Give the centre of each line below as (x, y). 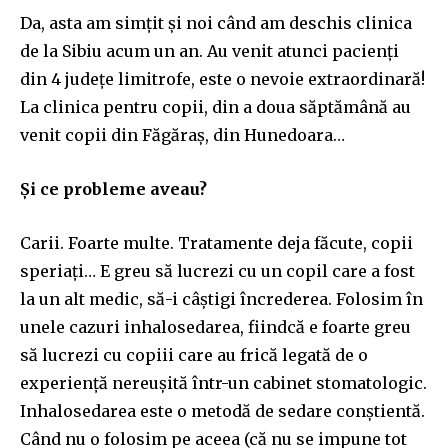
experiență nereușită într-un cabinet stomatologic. (223, 382)
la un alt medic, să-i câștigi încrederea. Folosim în (221, 298)
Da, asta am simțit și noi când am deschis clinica (216, 22)
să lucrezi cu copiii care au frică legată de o (194, 354)
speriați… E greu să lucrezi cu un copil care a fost (217, 270)
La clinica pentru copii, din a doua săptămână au (215, 106)
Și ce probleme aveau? (113, 188)
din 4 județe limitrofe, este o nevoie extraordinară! (222, 78)
